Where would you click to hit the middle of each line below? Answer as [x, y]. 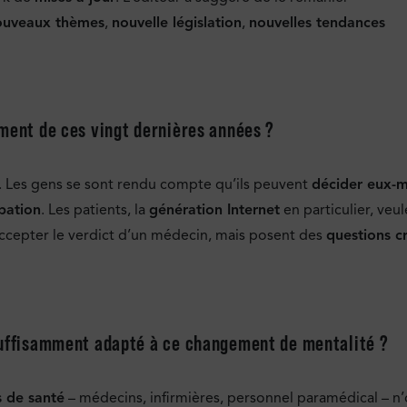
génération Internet [214, 210]
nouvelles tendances [317, 22]
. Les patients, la [95, 210]
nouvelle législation [177, 22]
